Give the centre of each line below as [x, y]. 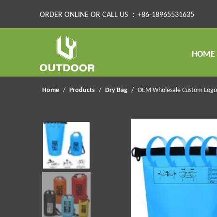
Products [82, 91]
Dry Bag [116, 91]
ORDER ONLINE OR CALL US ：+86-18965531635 [117, 15]
